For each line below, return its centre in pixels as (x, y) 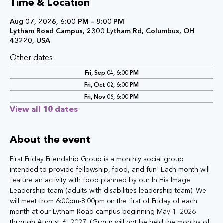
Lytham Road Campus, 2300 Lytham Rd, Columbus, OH (102, 31)
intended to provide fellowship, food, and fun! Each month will (111, 169)
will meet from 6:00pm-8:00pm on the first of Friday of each (105, 201)
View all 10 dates (44, 109)
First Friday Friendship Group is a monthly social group (98, 159)
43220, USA (30, 40)
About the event (50, 139)
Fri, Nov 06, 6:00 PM (111, 96)
